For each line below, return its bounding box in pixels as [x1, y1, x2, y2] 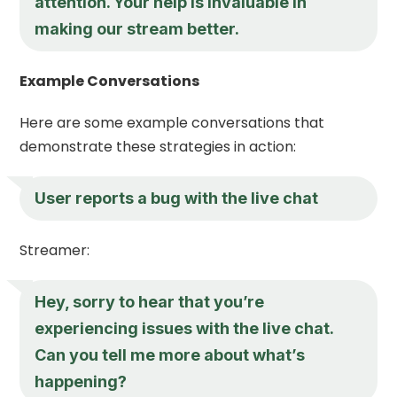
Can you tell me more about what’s [35, 345, 306, 364]
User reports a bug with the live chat [35, 188, 319, 207]
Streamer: [19, 239, 90, 261]
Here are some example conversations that [19, 112, 325, 133]
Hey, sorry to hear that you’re [35, 292, 265, 311]
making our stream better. [35, 19, 240, 38]
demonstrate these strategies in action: [19, 136, 297, 157]
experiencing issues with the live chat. [35, 318, 334, 338]
